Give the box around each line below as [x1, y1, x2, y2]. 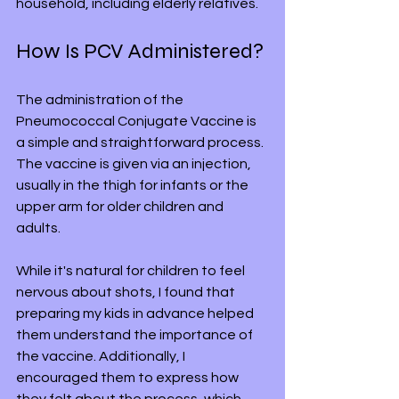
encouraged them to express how [16, 370, 241, 385]
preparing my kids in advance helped [16, 305, 256, 321]
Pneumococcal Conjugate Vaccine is [16, 113, 259, 128]
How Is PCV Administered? [16, 37, 264, 64]
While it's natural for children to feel [16, 263, 248, 278]
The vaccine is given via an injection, [16, 156, 254, 171]
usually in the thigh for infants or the [16, 177, 251, 192]
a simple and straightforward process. [16, 134, 266, 150]
